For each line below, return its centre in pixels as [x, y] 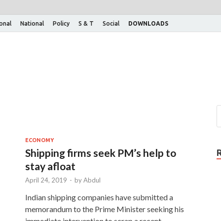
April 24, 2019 [46, 180]
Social [111, 23]
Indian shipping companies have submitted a [99, 197]
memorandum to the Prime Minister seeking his [105, 209]
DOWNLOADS [148, 23]
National [32, 23]
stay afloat [50, 166]
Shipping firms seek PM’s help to [101, 152]
